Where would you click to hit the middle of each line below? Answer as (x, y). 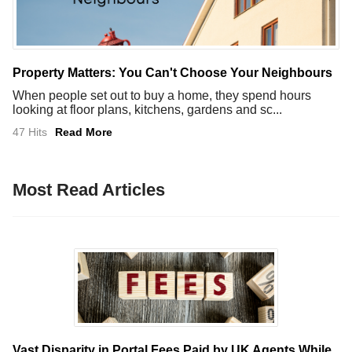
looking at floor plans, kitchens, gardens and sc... (147, 109)
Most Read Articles (89, 189)
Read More (84, 132)
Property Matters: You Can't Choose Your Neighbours (172, 72)
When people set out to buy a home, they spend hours (162, 95)
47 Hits (30, 132)
